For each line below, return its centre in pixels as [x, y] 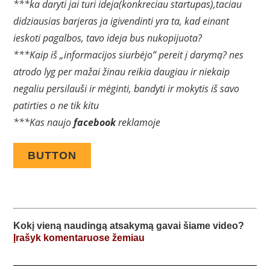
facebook [95, 122]
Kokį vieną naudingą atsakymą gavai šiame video [126, 225]
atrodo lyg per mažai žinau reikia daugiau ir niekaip [122, 71]
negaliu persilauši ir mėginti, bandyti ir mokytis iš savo [127, 88]
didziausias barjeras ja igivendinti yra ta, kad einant [121, 21]
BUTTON [52, 155]
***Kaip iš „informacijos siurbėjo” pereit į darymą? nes [129, 55]
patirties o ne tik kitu [56, 105]
